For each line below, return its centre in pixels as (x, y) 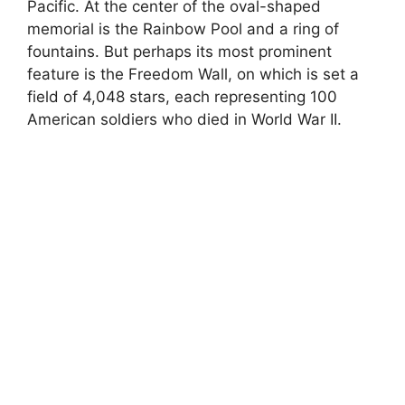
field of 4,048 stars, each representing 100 (182, 96)
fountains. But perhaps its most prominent (179, 51)
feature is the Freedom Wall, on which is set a (193, 74)
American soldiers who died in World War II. (184, 119)
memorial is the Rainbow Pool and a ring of (183, 28)
